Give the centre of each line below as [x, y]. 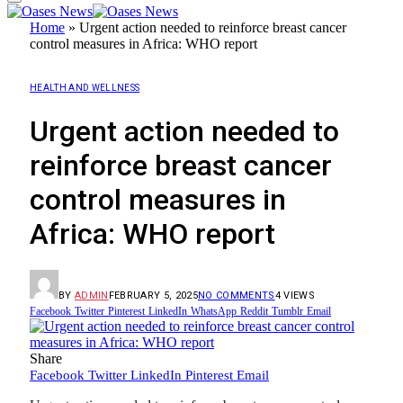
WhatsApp [214, 312]
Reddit [254, 312]
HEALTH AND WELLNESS [85, 88]
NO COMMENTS [236, 296]
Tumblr [287, 312]
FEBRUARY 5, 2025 [153, 296]
